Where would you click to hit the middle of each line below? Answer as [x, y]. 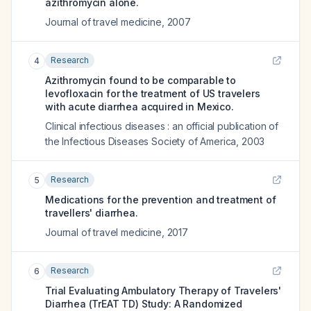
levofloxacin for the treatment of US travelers [153, 93]
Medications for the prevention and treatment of [161, 200]
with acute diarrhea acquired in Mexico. [140, 107]
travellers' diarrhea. [92, 213]
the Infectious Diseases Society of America [141, 141]
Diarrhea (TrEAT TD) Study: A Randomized [144, 304]
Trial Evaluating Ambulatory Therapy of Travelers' [163, 291]
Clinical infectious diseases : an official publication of [162, 126]
